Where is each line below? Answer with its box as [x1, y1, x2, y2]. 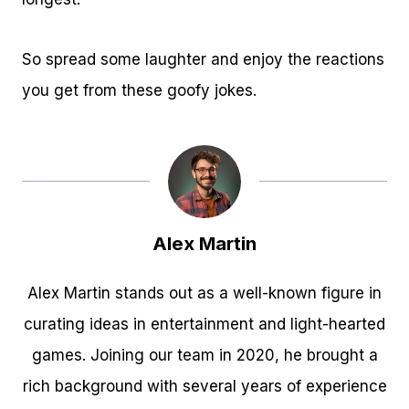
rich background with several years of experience [22, 377, 387, 396]
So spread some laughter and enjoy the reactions [22, 50, 384, 69]
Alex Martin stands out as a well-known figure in [27, 284, 382, 303]
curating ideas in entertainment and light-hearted [24, 315, 385, 334]
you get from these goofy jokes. [22, 81, 257, 100]
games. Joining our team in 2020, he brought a [31, 346, 378, 365]
